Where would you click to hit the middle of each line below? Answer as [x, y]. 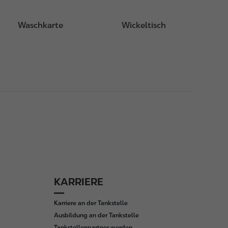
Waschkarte [41, 25]
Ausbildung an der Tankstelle [96, 215]
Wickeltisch [144, 25]
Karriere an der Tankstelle [91, 203]
